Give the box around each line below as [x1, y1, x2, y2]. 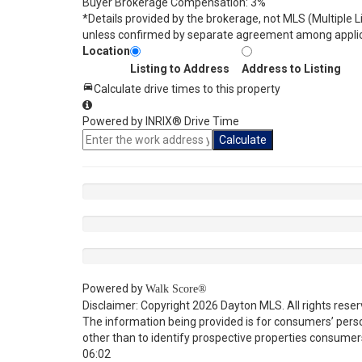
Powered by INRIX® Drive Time [82, 115, 239, 128]
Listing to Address [130, 62, 229, 75]
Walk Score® [145, 283, 207, 295]
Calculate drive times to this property [94, 82, 280, 95]
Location [82, 44, 130, 57]
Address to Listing [242, 62, 341, 75]
